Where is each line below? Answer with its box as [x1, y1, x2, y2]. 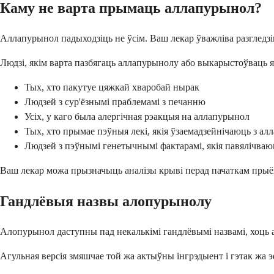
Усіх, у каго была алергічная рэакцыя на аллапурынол [24, 111, 250, 122]
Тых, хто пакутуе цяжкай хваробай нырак [24, 81, 199, 92]
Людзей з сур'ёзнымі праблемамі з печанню [24, 96, 206, 107]
